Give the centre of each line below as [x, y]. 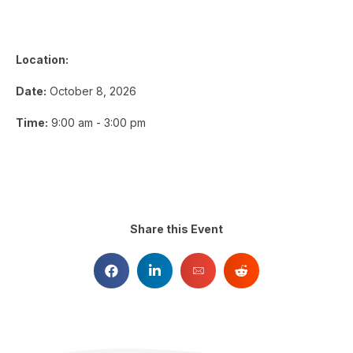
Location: [42, 60]
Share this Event [176, 229]
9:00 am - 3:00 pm [97, 123]
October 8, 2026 [91, 91]
